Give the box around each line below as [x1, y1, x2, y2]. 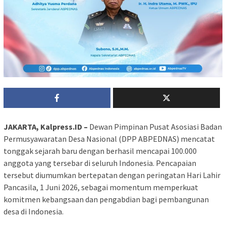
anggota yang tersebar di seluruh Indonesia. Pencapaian [4, 158, 196, 168]
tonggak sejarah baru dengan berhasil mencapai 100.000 [4, 146, 197, 156]
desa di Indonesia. [4, 206, 64, 217]
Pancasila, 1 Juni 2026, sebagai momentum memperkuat [4, 182, 198, 193]
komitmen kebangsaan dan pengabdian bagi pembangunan [4, 194, 209, 205]
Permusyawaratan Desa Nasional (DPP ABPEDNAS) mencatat [4, 134, 215, 144]
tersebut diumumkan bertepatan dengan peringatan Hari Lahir [4, 170, 220, 181]
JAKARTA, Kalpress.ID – [4, 122, 88, 132]
